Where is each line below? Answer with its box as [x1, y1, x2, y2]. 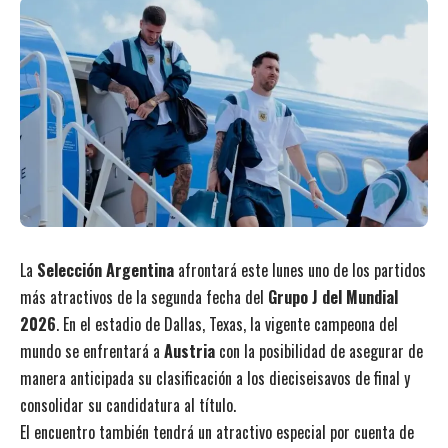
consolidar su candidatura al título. [20, 392, 236, 417]
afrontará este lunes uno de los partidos [174, 257, 426, 282]
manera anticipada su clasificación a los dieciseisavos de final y [20, 365, 410, 390]
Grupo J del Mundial [268, 284, 398, 309]
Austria [164, 338, 215, 363]
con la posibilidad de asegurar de [215, 338, 423, 363]
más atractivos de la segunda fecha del [20, 284, 268, 309]
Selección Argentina [37, 257, 174, 282]
